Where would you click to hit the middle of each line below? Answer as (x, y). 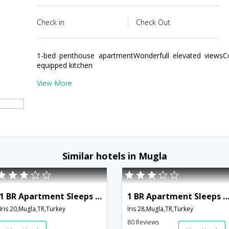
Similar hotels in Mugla (114, 156)
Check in (51, 22)
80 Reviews (143, 222)
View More (54, 83)
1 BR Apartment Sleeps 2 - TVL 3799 (98, 196)
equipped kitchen (65, 65)
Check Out (153, 22)
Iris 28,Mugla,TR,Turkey (160, 209)
